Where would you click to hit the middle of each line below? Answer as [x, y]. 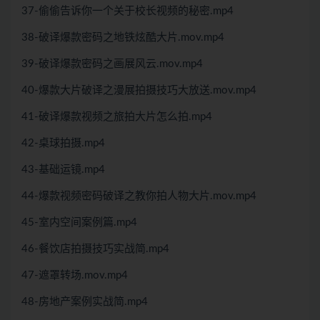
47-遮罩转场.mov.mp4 [75, 275]
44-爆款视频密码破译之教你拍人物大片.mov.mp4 [139, 196]
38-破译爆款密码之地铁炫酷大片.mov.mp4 [123, 37]
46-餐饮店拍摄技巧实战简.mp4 [95, 249]
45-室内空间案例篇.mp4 [79, 222]
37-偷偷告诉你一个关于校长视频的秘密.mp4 [127, 11]
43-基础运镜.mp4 [63, 169]
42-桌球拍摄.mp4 [63, 143]
